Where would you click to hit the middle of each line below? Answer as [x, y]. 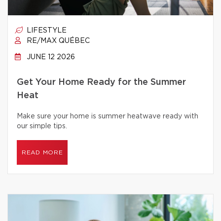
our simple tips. [42, 126]
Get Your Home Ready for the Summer [101, 82]
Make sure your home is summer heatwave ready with [108, 116]
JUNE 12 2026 [50, 57]
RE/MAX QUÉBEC [57, 41]
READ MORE [42, 152]
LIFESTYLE [46, 31]
